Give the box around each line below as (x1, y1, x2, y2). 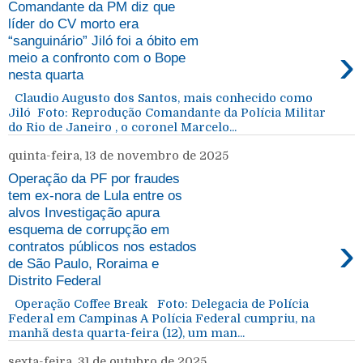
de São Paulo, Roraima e (8, 255, 159, 272)
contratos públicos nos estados (8, 238, 197, 255)
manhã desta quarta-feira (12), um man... (8, 326, 245, 340)
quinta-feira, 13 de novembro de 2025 (8, 148, 228, 162)
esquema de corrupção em (8, 221, 169, 238)
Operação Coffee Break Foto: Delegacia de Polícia (8, 297, 309, 310)
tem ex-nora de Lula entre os (8, 187, 182, 204)
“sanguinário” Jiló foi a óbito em (8, 32, 199, 49)
